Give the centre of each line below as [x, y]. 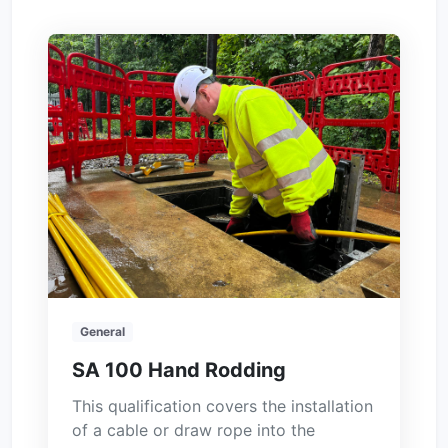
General [102, 331]
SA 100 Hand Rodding [179, 369]
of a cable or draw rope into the [193, 429]
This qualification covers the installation [222, 405]
